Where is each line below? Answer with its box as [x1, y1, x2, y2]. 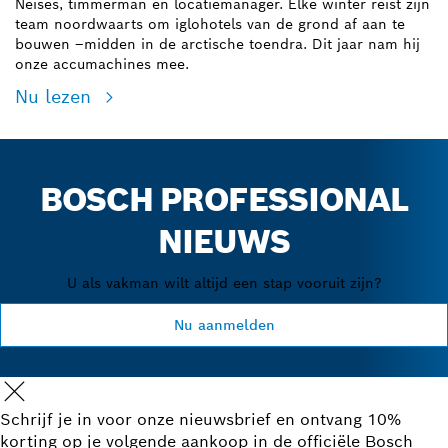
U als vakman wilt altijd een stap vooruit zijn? [66, 273, 382, 292]
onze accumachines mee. [15, 54, 189, 73]
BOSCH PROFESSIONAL [40, 178, 408, 220]
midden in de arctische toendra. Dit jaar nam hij [84, 34, 420, 53]
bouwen [15, 34, 75, 53]
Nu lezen [15, 84, 97, 108]
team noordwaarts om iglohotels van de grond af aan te [15, 14, 405, 33]
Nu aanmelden [173, 315, 275, 334]
